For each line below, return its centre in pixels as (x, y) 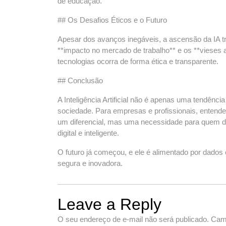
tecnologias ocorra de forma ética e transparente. (138, 61)
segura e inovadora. (90, 163)
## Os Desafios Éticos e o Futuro (112, 20)
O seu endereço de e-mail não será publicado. (133, 219)
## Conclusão (80, 80)
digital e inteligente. (88, 133)
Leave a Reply (109, 204)
